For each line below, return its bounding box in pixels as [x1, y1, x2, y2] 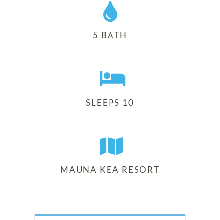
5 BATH [93, 29, 127, 40]
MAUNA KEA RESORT [60, 164, 160, 175]
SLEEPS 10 [86, 97, 134, 108]
